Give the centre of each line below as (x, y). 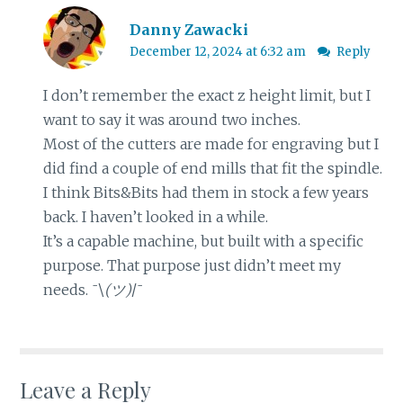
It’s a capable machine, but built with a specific (203, 242)
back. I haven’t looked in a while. (155, 217)
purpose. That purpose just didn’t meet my (192, 266)
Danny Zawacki (188, 30)
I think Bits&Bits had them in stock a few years (206, 193)
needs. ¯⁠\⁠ (73, 290)
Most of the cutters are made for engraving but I (210, 144)
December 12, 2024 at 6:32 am (219, 52)
